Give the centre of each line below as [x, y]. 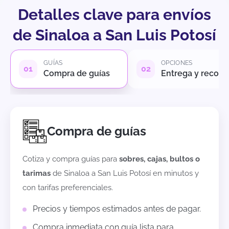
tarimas [37, 174]
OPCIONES [177, 63]
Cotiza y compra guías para [71, 159]
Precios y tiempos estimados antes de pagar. [117, 209]
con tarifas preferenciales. [68, 188]
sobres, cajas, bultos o [159, 159]
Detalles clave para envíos [114, 15]
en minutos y [175, 174]
